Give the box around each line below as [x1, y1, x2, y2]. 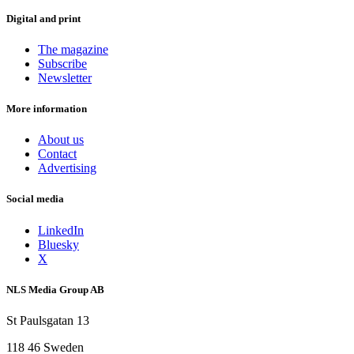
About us [38, 133, 84, 147]
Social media [6, 193, 64, 205]
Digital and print [6, 12, 81, 24]
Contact [38, 147, 77, 161]
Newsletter [38, 70, 92, 85]
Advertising [38, 161, 96, 175]
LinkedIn [38, 223, 84, 237]
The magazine [38, 42, 108, 56]
